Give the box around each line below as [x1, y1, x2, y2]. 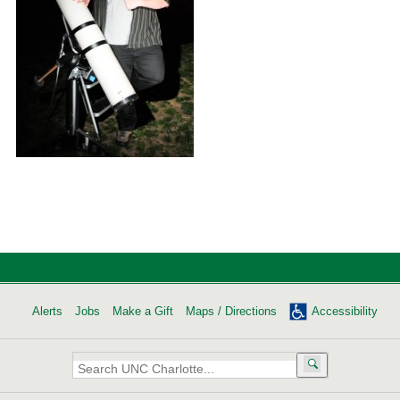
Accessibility [311, 304, 378, 318]
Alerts [31, 304, 62, 318]
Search [71, 352, 112, 367]
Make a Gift [112, 304, 173, 318]
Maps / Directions [185, 304, 277, 318]
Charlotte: [71, 380, 128, 396]
